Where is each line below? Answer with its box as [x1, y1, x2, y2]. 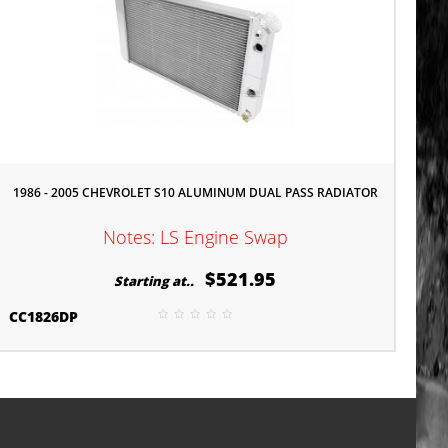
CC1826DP [8, 307, 78, 326]
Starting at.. [114, 272, 201, 290]
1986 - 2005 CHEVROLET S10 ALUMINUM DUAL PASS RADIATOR [12, 184, 378, 201]
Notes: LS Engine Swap [102, 225, 288, 249]
